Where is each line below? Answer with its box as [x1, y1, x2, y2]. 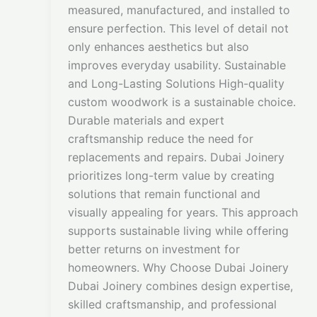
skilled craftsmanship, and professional [68, 297, 277, 312]
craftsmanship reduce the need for [68, 132, 253, 146]
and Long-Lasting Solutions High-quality [68, 76, 284, 91]
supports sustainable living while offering [68, 224, 289, 238]
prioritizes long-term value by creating [68, 168, 275, 183]
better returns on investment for [68, 242, 240, 257]
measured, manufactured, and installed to [68, 3, 290, 18]
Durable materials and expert [68, 113, 224, 128]
